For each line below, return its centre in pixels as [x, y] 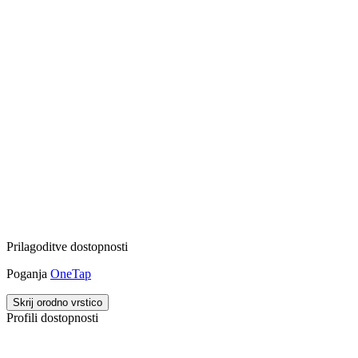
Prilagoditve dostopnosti [67, 246]
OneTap [71, 273]
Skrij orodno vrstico [58, 302]
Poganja [28, 273]
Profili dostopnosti [52, 317]
